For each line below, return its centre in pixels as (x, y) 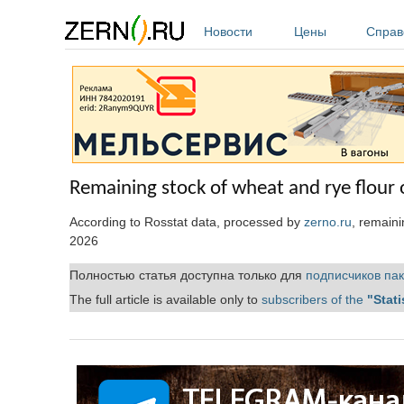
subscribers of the (314, 299)
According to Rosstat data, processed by (187, 221)
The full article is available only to (165, 299)
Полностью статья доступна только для (188, 275)
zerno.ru (328, 221)
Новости (228, 32)
